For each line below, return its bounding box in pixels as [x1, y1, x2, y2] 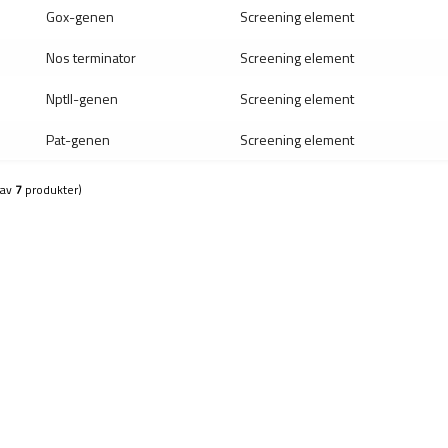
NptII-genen [46, 88, 118, 109]
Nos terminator [46, 47, 136, 68]
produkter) [22, 180, 82, 199]
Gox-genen [46, 6, 114, 27]
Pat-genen [46, 129, 110, 150]
